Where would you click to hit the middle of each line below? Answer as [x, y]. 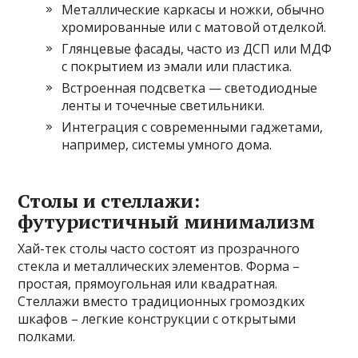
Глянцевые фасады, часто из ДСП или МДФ [197, 49]
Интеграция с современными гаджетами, [193, 127]
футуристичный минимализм [167, 222]
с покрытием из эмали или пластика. [177, 67]
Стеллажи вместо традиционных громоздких [161, 302]
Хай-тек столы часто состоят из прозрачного [159, 249]
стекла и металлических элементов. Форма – [159, 267]
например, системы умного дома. [167, 145]
